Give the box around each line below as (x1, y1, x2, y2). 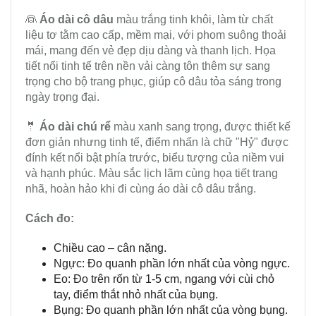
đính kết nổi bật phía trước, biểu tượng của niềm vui (25, 152, 284, 164)
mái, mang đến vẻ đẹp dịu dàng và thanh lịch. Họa (25, 44, 276, 57)
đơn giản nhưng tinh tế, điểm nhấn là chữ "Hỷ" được (25, 136, 288, 149)
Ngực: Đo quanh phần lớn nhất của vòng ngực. (54, 257, 290, 270)
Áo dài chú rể (39, 121, 111, 133)
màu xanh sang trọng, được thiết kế (111, 121, 291, 133)
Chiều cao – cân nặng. (54, 242, 166, 255)
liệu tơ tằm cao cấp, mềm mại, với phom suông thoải (25, 29, 286, 42)
